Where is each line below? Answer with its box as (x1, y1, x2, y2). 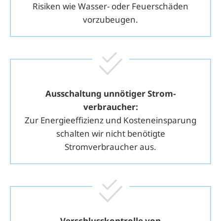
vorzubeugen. (83, 13, 138, 25)
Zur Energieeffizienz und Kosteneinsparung (25, 114, 196, 126)
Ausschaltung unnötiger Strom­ (45, 87, 176, 99)
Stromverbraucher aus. (65, 141, 156, 152)
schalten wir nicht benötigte (56, 127, 165, 139)
